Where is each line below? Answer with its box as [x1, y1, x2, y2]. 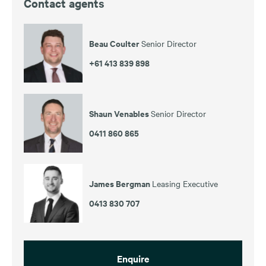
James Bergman [89, 176, 152, 189]
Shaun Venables [89, 106, 151, 119]
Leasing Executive [152, 177, 218, 189]
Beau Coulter [89, 36, 141, 49]
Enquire [117, 251, 149, 265]
